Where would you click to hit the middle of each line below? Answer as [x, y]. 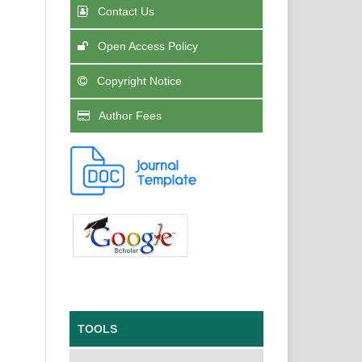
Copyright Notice [138, 80]
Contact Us [124, 11]
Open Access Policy [146, 46]
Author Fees [129, 115]
